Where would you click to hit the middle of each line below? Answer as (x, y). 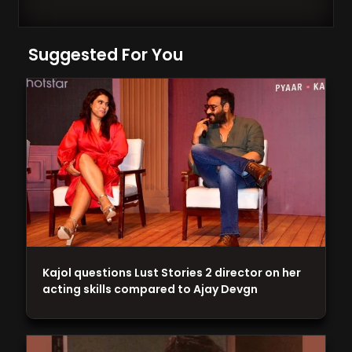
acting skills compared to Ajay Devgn (150, 289)
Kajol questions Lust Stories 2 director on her (172, 272)
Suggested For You (106, 55)
